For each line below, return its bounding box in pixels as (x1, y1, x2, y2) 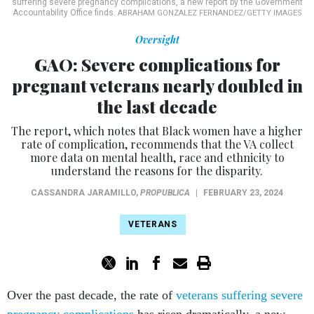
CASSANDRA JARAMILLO (31, 188, 136, 198)
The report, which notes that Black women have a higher (11, 123, 303, 139)
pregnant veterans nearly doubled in (11, 74, 303, 97)
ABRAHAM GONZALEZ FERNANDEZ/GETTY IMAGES (117, 8, 302, 18)
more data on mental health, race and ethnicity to (29, 150, 285, 165)
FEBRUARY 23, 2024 (203, 188, 283, 198)
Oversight (135, 33, 179, 47)
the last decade (97, 95, 217, 118)
